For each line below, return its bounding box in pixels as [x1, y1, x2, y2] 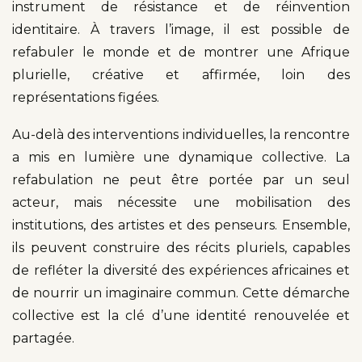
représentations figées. [12, 89, 159, 105]
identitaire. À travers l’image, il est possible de [12, 21, 350, 37]
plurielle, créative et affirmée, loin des [12, 66, 350, 82]
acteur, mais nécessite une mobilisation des [12, 194, 350, 210]
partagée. [12, 330, 74, 346]
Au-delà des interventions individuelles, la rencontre [12, 126, 350, 142]
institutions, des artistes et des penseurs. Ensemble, [12, 217, 350, 233]
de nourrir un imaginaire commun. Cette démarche [12, 284, 350, 301]
